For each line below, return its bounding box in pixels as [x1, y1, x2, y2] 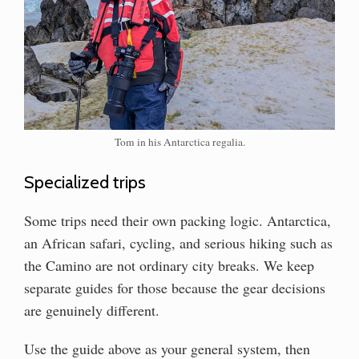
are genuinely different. [24, 301, 159, 321]
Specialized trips [24, 171, 146, 194]
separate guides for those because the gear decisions [24, 278, 325, 298]
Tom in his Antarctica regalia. [114, 135, 245, 150]
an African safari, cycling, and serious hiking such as [24, 233, 333, 253]
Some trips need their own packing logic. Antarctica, [24, 211, 331, 231]
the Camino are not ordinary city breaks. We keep [24, 256, 314, 276]
